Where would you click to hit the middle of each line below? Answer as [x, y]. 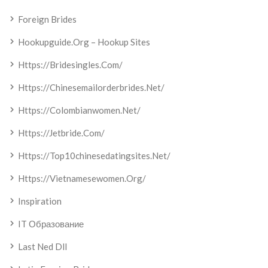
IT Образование [51, 224]
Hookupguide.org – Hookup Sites [84, 42]
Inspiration [40, 201]
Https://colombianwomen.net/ [79, 110]
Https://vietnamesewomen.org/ [82, 178]
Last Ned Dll [42, 246]
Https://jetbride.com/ [61, 133]
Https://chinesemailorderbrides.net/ [91, 87]
